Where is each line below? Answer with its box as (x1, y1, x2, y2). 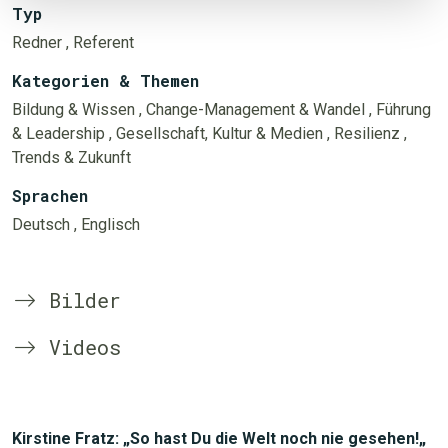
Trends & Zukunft (12, 148, 131, 167)
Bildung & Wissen (12, 100, 135, 119)
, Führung (369, 100, 431, 119)
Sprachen (12, 185, 88, 206)
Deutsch (12, 215, 70, 234)
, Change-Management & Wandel (139, 100, 365, 119)
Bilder (37, 287, 121, 313)
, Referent (66, 33, 134, 52)
